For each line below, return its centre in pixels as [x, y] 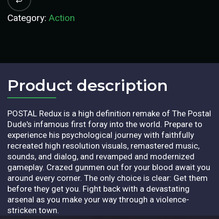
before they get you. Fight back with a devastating [99, 188]
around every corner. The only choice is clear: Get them [108, 178]
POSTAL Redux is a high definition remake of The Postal [109, 113]
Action [62, 18]
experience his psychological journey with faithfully [101, 135]
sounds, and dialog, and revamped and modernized [101, 156]
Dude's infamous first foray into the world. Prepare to [105, 124]
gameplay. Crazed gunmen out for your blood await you [109, 167]
